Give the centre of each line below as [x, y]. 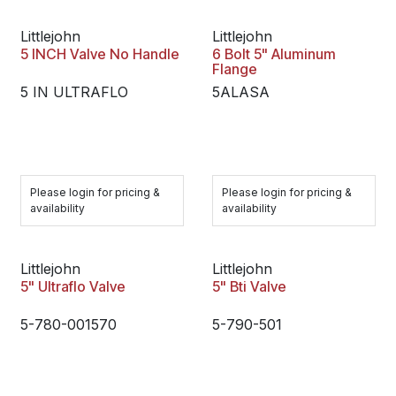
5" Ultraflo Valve [73, 286]
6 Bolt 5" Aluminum [274, 54]
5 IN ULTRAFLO [74, 92]
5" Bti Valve [249, 286]
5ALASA [240, 92]
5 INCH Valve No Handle [100, 54]
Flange [234, 69]
